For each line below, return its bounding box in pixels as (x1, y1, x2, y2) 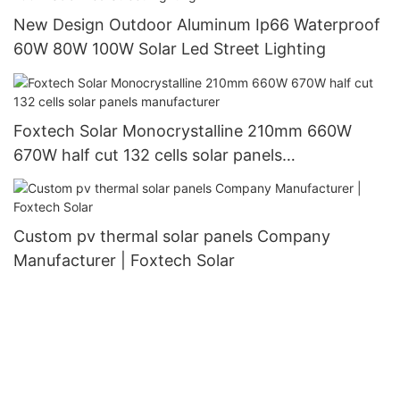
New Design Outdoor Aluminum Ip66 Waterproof (13, 15, 380, 35)
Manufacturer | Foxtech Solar (13, 250, 235, 270)
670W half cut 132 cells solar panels (13, 145, 282, 164)
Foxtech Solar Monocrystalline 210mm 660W (13, 121, 352, 140)
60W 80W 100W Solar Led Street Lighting (13, 39, 326, 59)
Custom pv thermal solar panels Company (13, 226, 330, 246)
